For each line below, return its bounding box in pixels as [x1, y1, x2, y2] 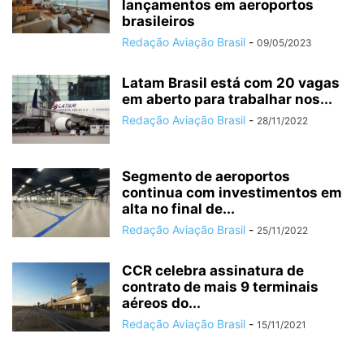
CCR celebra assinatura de [122, 262, 304, 279]
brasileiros [122, 13, 195, 29]
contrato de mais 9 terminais [122, 279, 318, 295]
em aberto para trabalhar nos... [122, 91, 332, 107]
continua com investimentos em [122, 184, 342, 201]
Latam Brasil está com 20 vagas [122, 75, 340, 91]
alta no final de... [122, 201, 235, 217]
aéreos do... [122, 295, 201, 311]
